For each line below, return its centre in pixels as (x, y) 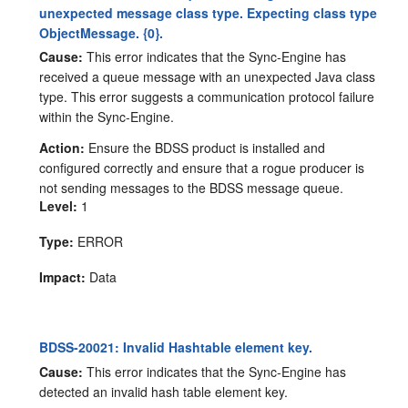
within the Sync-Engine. (107, 117)
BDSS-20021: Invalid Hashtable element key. (176, 347)
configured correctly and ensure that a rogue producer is (202, 168)
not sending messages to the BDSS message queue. (192, 188)
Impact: (63, 277)
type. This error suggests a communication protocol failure (207, 97)
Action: (62, 148)
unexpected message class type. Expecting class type (209, 12)
